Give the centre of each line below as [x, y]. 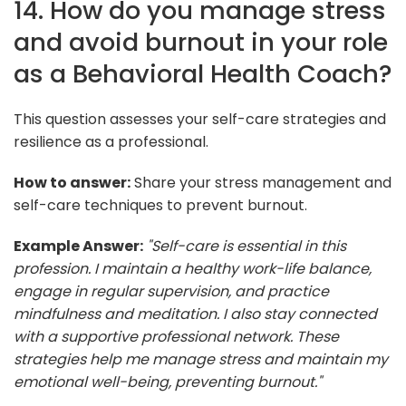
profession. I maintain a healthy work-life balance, [193, 268]
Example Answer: [78, 246]
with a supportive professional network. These [176, 336]
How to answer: [72, 182]
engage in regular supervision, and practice [171, 291]
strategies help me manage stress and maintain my [201, 359]
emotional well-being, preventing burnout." [168, 382]
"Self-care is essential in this [246, 246]
